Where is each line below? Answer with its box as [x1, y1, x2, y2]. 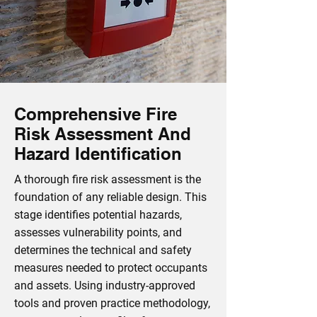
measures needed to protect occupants [14, 261, 207, 275]
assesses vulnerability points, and [14, 226, 182, 239]
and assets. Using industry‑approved [14, 279, 195, 292]
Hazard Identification [14, 144, 182, 163]
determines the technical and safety [14, 243, 192, 257]
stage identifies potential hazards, [14, 208, 182, 221]
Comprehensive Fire [14, 104, 177, 124]
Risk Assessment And [14, 124, 191, 144]
